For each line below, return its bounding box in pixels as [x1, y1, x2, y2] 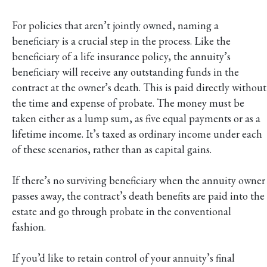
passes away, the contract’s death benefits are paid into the [12, 188, 265, 203]
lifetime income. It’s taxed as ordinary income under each [12, 126, 262, 141]
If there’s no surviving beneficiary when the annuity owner [12, 173, 265, 187]
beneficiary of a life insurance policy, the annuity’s [12, 49, 231, 63]
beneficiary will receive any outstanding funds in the [12, 64, 239, 79]
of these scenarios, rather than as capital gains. [12, 142, 212, 156]
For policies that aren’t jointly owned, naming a [12, 18, 219, 32]
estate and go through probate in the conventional [12, 204, 231, 218]
